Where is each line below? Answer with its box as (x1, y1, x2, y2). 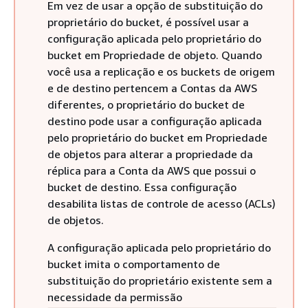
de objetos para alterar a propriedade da (47, 147, 253, 161)
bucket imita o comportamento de (47, 257, 220, 271)
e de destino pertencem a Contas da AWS (47, 81, 257, 95)
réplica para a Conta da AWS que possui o (47, 164, 256, 177)
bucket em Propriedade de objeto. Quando (47, 48, 262, 62)
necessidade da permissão (47, 290, 182, 304)
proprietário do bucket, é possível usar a (47, 15, 249, 29)
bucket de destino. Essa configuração (47, 180, 236, 194)
